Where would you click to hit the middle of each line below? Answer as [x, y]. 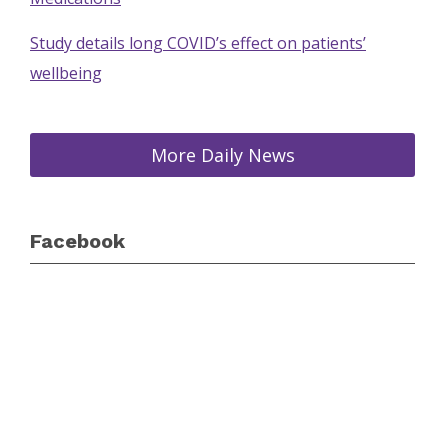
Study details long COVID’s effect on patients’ [198, 43]
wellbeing [66, 73]
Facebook [77, 241]
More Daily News [222, 155]
